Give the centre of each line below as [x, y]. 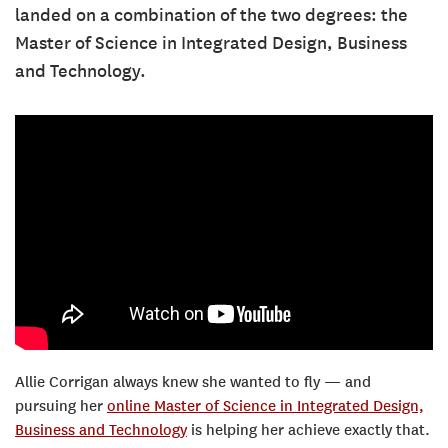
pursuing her [61, 406]
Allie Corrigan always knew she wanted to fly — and [193, 382]
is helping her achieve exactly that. [308, 430]
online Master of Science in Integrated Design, [265, 406]
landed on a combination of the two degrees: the [211, 15]
